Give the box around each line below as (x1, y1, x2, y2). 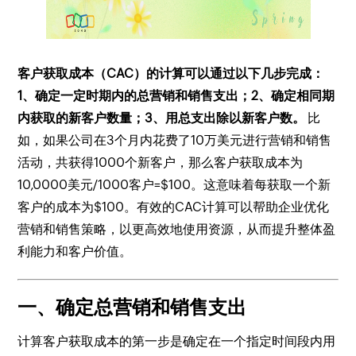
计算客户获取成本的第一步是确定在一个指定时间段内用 (17, 334, 336, 349)
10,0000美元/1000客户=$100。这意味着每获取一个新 (17, 177, 331, 192)
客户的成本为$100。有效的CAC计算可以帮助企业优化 (17, 199, 330, 215)
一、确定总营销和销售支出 (17, 296, 247, 318)
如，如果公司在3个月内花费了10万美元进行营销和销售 (17, 133, 332, 148)
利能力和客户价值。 (17, 244, 133, 259)
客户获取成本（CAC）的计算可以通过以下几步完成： (17, 66, 325, 81)
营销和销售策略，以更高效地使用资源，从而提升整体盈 (17, 222, 336, 237)
